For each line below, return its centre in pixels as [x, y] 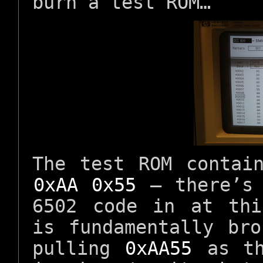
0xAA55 [159, 248]
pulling [78, 248]
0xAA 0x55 [85, 185]
